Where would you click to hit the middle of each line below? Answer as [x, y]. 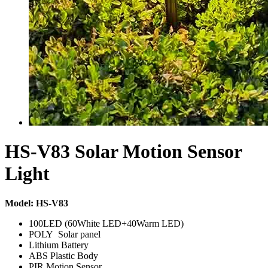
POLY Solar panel [65, 234]
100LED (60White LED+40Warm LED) [106, 223]
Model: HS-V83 [36, 203]
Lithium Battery [59, 245]
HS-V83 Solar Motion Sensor [123, 152]
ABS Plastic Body [63, 255]
